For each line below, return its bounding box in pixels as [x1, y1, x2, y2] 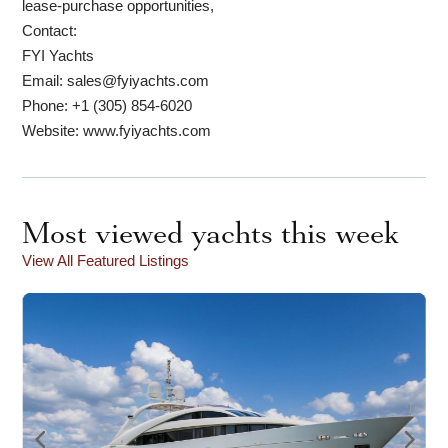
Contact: [22, 21, 78, 39]
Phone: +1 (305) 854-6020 [22, 96, 193, 114]
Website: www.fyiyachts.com [22, 121, 212, 139]
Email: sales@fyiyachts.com [22, 71, 210, 89]
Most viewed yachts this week [22, 217, 400, 248]
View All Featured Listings [22, 251, 190, 269]
